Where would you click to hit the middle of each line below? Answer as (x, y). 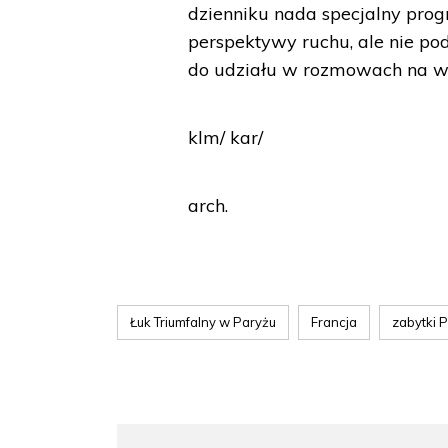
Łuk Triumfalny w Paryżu (203, 322)
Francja (334, 322)
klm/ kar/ (226, 137)
